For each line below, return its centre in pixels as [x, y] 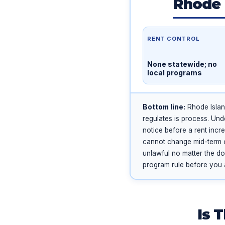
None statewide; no [182, 64]
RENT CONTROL [173, 38]
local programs [175, 72]
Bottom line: [164, 107]
